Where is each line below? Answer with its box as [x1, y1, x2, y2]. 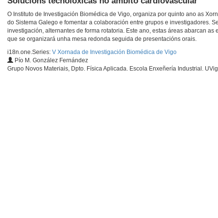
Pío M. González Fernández [13, 57, 88, 64]
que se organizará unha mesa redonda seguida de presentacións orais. [7, 36, 197, 43]
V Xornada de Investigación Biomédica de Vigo [52, 49, 177, 56]
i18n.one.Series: [7, 49, 52, 56]
